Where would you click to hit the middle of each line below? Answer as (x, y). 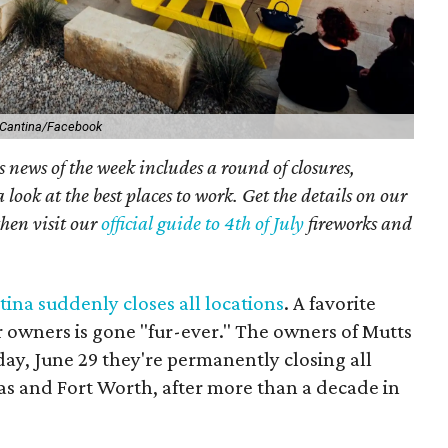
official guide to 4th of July (205, 222)
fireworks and (360, 222)
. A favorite (330, 302)
